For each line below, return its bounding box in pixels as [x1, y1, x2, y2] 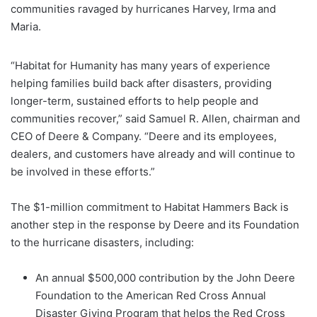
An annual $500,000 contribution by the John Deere [35, 270, 295, 284]
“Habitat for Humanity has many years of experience [11, 58, 270, 72]
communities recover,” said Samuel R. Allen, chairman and [11, 111, 300, 125]
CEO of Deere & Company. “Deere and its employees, [11, 129, 277, 143]
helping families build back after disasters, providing [11, 76, 272, 90]
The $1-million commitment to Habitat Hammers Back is [11, 200, 289, 214]
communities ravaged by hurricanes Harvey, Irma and [11, 1, 276, 16]
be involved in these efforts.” [11, 164, 155, 178]
